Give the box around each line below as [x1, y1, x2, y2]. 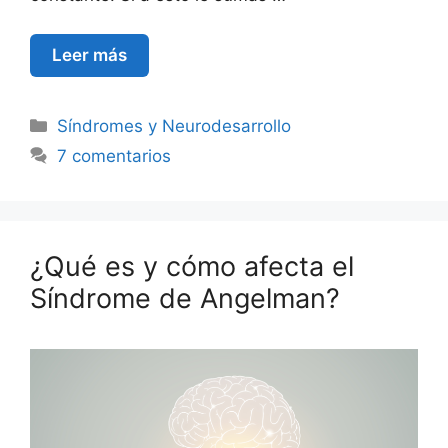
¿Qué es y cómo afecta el [30, 249, 354, 283]
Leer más [52, 44, 127, 65]
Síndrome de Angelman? [30, 281, 340, 315]
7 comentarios [57, 145, 172, 166]
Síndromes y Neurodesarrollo [57, 115, 292, 136]
